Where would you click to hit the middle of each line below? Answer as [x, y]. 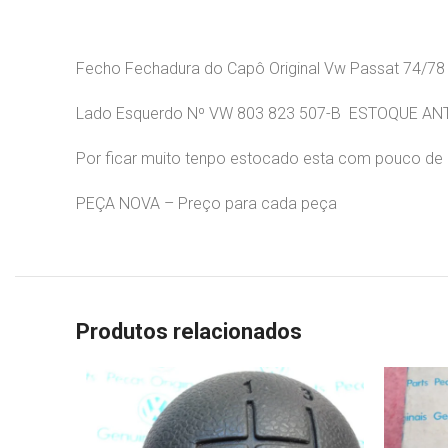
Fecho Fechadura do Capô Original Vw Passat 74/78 [260, 69]
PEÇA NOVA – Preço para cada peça [208, 204]
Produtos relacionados [189, 332]
